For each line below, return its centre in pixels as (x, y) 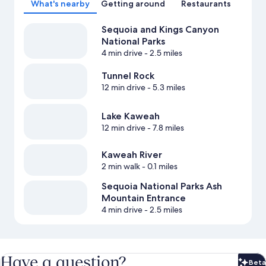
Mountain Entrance (143, 198)
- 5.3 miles (165, 87)
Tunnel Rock (128, 75)
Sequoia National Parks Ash (161, 186)
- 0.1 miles (159, 166)
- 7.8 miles (164, 127)
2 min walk (121, 166)
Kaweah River (132, 154)
